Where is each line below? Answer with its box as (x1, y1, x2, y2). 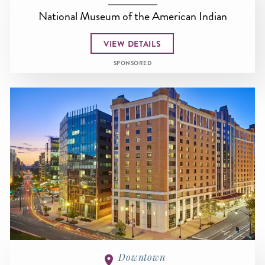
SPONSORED (113, 59, 152, 68)
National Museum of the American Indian (38, 8, 227, 25)
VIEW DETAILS (104, 37, 161, 50)
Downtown (118, 251, 166, 264)
